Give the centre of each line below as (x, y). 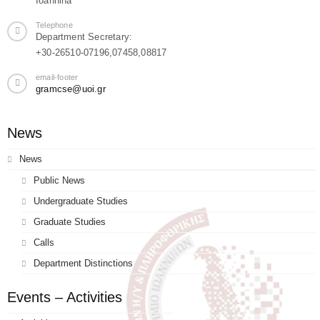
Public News (59, 181)
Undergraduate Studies (81, 201)
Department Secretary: (84, 37)
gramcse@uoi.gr (71, 89)
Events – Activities (65, 297)
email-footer (57, 77)
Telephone (54, 25)
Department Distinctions (83, 264)
